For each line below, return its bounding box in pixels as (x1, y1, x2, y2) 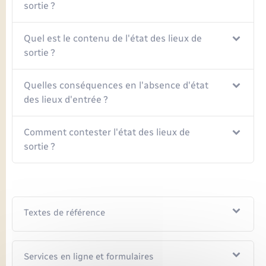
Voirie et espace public (12, 65, 127, 78)
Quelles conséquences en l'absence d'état (24, 80, 209, 91)
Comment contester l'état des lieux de (24, 126, 191, 138)
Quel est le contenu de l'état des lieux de (24, 33, 202, 45)
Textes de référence (24, 207, 106, 218)
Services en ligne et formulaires (24, 251, 154, 262)
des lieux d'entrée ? (24, 94, 109, 106)
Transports (12, 31, 67, 44)
